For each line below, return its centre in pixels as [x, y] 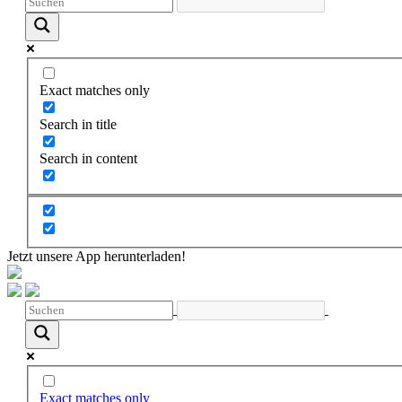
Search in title [78, 124]
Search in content [88, 158]
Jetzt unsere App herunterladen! [96, 257]
